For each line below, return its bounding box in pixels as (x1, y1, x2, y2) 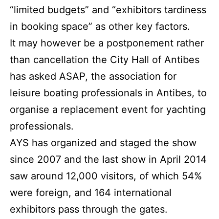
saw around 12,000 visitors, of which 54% (10, 170, 202, 182)
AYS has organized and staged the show (10, 137, 197, 149)
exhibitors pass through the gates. (10, 203, 168, 216)
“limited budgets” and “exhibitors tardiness (10, 4, 206, 16)
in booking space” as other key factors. (10, 21, 190, 33)
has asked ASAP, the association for (10, 70, 176, 83)
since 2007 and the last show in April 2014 (10, 153, 207, 166)
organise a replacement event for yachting (10, 104, 206, 116)
